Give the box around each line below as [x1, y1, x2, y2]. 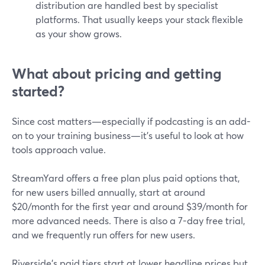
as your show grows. [35, 27, 122, 40]
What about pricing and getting [12, 64, 221, 83]
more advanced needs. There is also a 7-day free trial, [12, 214, 245, 227]
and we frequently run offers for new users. [12, 228, 195, 241]
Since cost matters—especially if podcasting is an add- [12, 115, 251, 127]
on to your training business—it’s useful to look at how [12, 129, 244, 141]
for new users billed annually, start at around [12, 186, 205, 198]
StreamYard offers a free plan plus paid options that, [12, 172, 240, 184]
